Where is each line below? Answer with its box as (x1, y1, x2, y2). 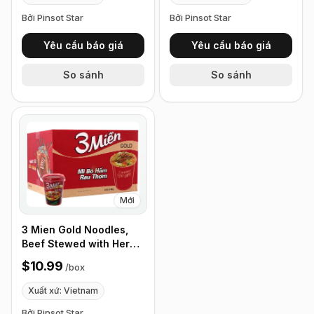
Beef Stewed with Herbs (22, 237, 142, 250)
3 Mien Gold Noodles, (22, 223, 128, 235)
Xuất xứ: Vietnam (28, 285, 98, 296)
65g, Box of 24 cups (22, 251, 122, 264)
